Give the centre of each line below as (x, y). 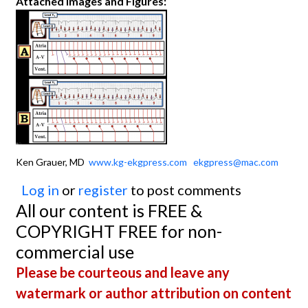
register (103, 190)
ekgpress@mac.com (236, 162)
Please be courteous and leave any (123, 273)
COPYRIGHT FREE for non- (119, 231)
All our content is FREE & (109, 211)
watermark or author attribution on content (154, 293)
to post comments (185, 190)
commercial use (75, 252)
